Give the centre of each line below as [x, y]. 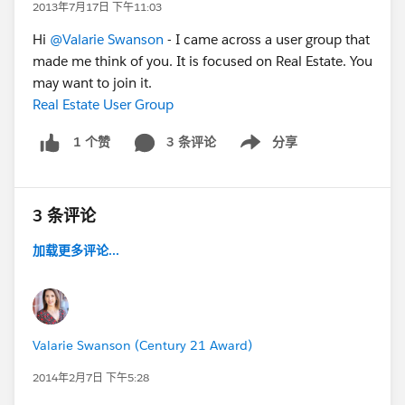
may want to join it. [92, 83]
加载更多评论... [76, 250]
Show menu [262, 151]
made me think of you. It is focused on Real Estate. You [202, 61]
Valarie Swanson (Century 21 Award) [142, 345]
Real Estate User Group [103, 104]
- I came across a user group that [267, 39]
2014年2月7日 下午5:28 [91, 377]
